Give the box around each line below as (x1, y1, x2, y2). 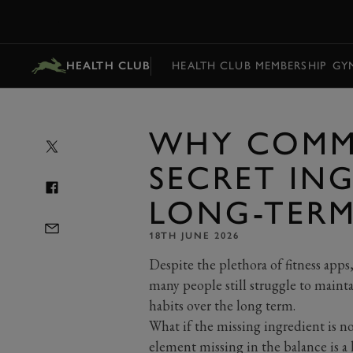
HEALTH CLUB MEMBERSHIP (172, 58, 326, 72)
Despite (148, 255, 194, 273)
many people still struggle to (148, 276, 314, 294)
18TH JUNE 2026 (148, 230, 240, 241)
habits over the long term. (148, 296, 299, 314)
